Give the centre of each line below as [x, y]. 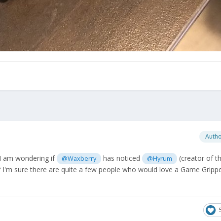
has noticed [122, 158]
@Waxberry [79, 158]
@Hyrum [160, 158]
